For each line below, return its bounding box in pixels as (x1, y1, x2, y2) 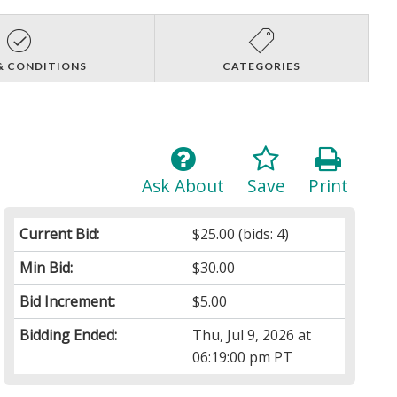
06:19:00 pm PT (192, 346, 293, 367)
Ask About (141, 173, 224, 198)
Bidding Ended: (19, 324, 118, 345)
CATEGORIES (222, 58, 300, 73)
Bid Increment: (19, 291, 116, 311)
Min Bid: (19, 257, 74, 277)
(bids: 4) (235, 223, 290, 244)
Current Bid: (19, 223, 100, 244)
